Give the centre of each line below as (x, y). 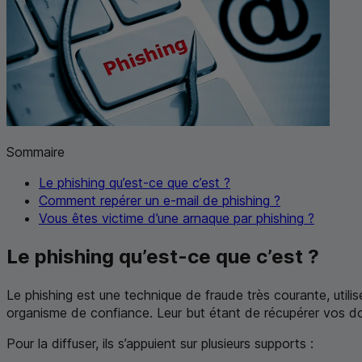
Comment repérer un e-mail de (130, 200)
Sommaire (36, 152)
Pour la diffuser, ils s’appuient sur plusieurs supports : (160, 343)
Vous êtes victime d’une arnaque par (147, 218)
